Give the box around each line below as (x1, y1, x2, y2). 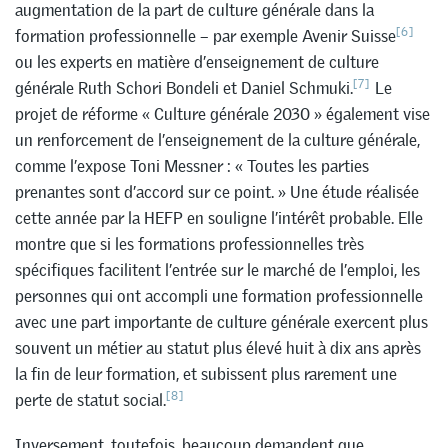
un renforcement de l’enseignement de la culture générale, (15, 128, 420, 151)
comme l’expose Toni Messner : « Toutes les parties (15, 154, 369, 177)
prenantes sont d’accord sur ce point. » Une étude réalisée (15, 180, 419, 203)
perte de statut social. (15, 388, 166, 411)
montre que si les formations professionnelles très (15, 232, 364, 255)
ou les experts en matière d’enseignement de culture (15, 50, 379, 73)
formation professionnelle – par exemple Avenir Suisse (15, 24, 396, 47)
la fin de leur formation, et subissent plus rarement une (15, 362, 397, 385)
